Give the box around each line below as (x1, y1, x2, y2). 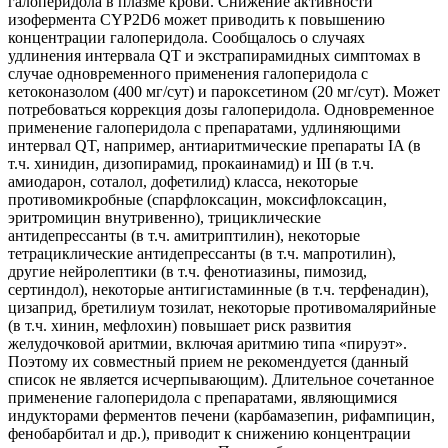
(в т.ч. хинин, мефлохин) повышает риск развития (8, 316, 351, 334)
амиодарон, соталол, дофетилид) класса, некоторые (8, 172, 358, 190)
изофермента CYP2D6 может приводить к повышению (8, 10, 385, 28)
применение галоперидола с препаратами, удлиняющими (8, 118, 401, 136)
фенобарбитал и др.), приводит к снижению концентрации (8, 424, 411, 442)
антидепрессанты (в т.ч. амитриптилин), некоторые (8, 226, 360, 244)
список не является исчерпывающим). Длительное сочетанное (8, 370, 434, 388)
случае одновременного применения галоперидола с (8, 64, 368, 82)
